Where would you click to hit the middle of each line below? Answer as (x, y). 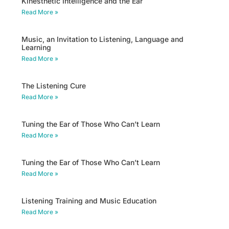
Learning (37, 47)
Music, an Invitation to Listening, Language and (103, 39)
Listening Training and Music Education (89, 200)
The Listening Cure (54, 85)
